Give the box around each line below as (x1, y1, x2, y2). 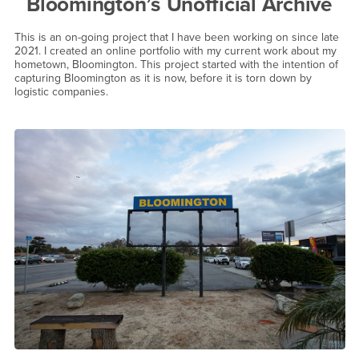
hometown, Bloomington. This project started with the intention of (14, 58, 338, 72)
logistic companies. (14, 85, 111, 99)
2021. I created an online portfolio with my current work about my (14, 44, 337, 58)
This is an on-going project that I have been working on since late (14, 30, 339, 45)
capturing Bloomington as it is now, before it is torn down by (14, 71, 312, 86)
